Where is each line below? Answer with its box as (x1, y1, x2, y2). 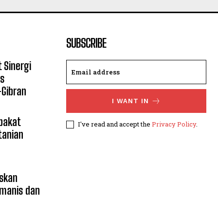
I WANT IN (111, 97, 149, 105)
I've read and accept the (78, 119, 152, 128)
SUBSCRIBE (66, 36, 106, 50)
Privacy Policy (152, 119, 196, 128)
